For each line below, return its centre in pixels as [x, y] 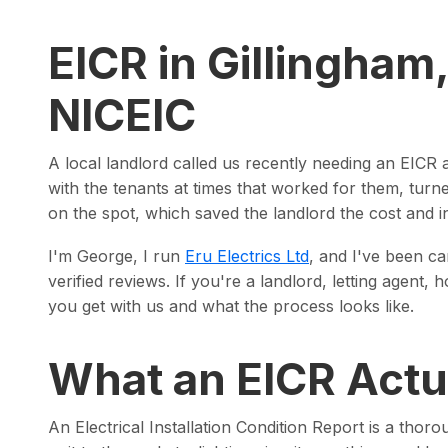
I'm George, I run [116, 256]
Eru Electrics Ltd [247, 256]
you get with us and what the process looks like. [231, 306]
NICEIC [122, 115]
